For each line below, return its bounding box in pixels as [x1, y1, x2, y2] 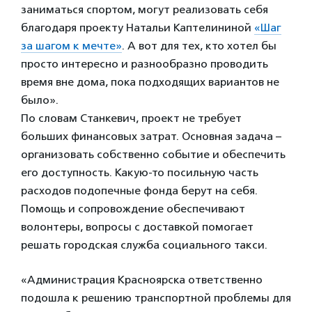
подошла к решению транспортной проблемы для [21, 291, 291, 304]
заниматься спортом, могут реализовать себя [21, 3, 268, 16]
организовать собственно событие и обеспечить [21, 148, 286, 161]
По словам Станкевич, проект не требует [21, 111, 242, 125]
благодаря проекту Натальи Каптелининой [21, 21, 254, 34]
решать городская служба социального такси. [21, 238, 267, 251]
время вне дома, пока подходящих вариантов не [21, 75, 279, 88]
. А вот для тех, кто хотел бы [122, 39, 276, 52]
